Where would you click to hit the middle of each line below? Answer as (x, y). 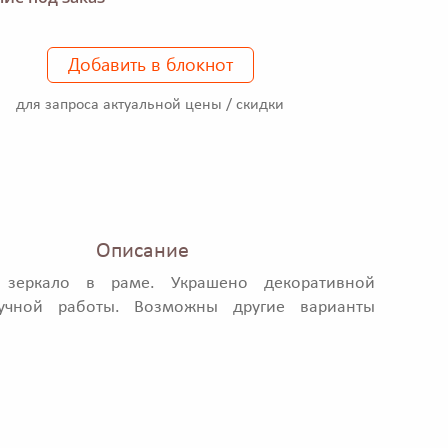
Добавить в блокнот (150, 63)
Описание (142, 252)
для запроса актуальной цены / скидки (150, 104)
